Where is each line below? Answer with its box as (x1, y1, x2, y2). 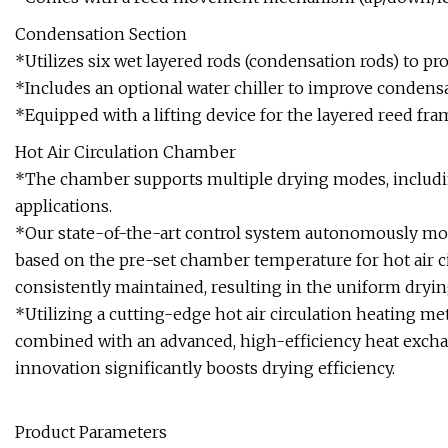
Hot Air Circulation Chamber (15, 142, 236, 163)
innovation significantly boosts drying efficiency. (15, 358, 395, 379)
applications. (15, 196, 112, 217)
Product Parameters (15, 422, 167, 443)
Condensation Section (15, 24, 187, 45)
